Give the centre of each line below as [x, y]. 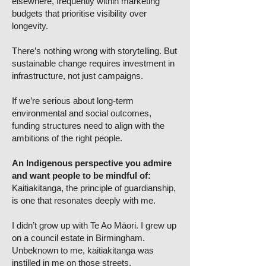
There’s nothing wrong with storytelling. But [94, 51]
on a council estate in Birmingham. [78, 238]
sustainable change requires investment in [93, 63]
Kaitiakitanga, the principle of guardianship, [94, 188]
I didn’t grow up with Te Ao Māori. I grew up [94, 225]
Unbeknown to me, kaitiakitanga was [83, 250]
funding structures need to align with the [88, 126]
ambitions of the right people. [67, 138]
